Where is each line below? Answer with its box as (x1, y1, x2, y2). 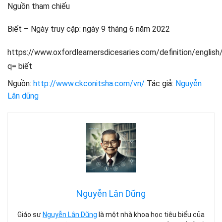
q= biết (7, 61, 32, 71)
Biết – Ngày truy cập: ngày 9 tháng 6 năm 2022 (7, 24, 170, 34)
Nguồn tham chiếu (7, 1, 70, 11)
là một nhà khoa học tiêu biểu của (97, 210, 205, 219)
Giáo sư (17, 210, 43, 219)
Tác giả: (145, 79, 175, 89)
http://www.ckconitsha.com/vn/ (33, 79, 145, 89)
